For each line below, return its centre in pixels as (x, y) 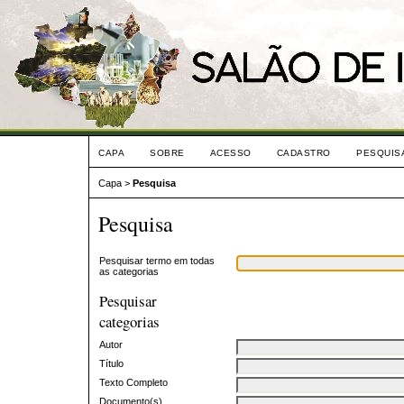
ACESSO (230, 153)
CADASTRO (303, 153)
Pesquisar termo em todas (157, 260)
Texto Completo (133, 382)
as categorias (129, 271)
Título (111, 363)
